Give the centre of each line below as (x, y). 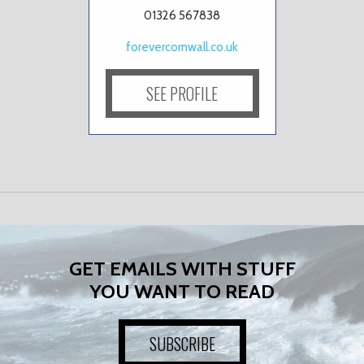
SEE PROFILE (182, 93)
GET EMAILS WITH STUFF (182, 269)
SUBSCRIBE (182, 344)
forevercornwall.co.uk (182, 47)
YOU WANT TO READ (182, 291)
